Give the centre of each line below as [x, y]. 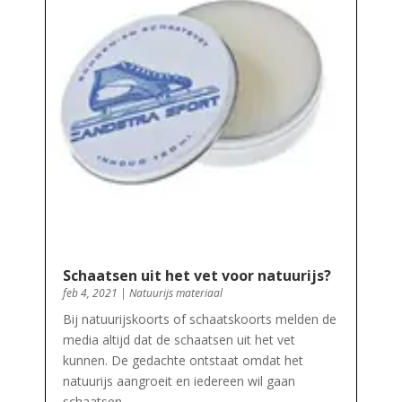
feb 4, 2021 [90, 293]
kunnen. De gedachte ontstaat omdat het [183, 361]
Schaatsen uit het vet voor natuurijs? [197, 276]
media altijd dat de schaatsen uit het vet [179, 340]
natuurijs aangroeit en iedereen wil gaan [179, 381]
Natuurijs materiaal [175, 293]
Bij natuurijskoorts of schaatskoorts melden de [199, 319]
